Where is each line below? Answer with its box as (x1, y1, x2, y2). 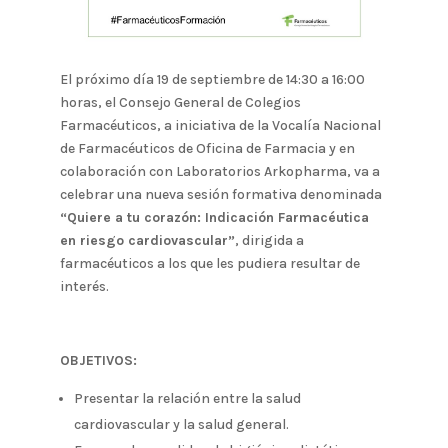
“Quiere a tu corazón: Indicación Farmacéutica (59, 208, 369, 226)
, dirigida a (234, 231, 304, 249)
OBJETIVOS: (59, 351, 137, 369)
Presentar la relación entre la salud (73, 389, 301, 407)
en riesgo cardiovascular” (59, 231, 235, 249)
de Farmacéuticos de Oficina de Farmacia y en (59, 139, 355, 157)
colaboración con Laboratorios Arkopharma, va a (59, 162, 380, 180)
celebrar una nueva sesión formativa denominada (59, 185, 382, 203)
